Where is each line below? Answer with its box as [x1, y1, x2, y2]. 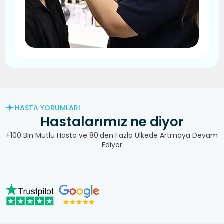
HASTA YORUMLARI [15, 102, 80, 113]
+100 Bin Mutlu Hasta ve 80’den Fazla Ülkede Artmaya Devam [6, 130, 218, 141]
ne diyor [130, 113, 184, 131]
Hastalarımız [40, 113, 130, 131]
